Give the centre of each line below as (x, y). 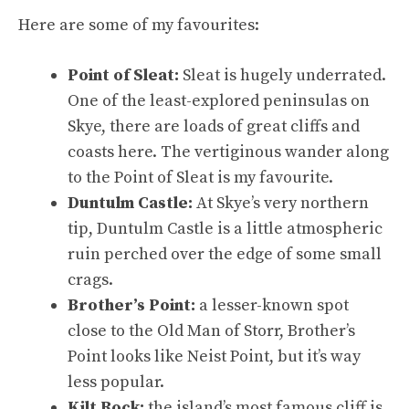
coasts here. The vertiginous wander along (228, 152)
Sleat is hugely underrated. (284, 75)
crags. (92, 279)
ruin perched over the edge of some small (225, 254)
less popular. (116, 382)
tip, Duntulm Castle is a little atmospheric (225, 228)
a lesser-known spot (272, 305)
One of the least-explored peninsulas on (219, 100)
